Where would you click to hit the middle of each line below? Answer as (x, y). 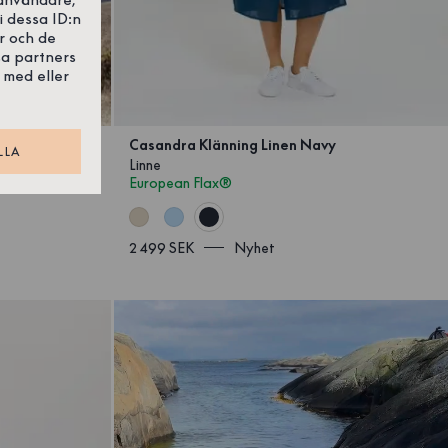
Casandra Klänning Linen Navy (233, 144)
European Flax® (181, 182)
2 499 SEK (162, 247)
